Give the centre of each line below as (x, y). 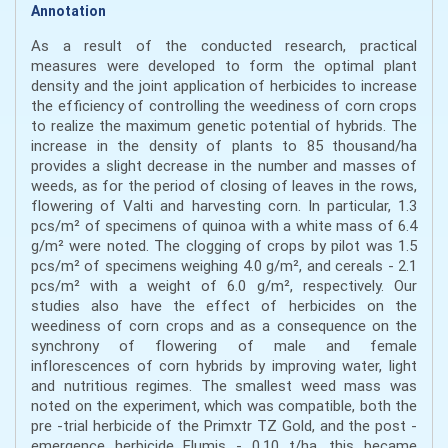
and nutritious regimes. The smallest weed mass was (224, 386)
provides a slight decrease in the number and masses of (224, 166)
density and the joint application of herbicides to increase (224, 86)
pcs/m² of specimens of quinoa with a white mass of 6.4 (224, 226)
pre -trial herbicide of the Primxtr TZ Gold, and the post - (224, 426)
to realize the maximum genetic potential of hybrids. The (224, 126)
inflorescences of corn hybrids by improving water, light (224, 366)
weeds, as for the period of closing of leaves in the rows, (224, 186)
